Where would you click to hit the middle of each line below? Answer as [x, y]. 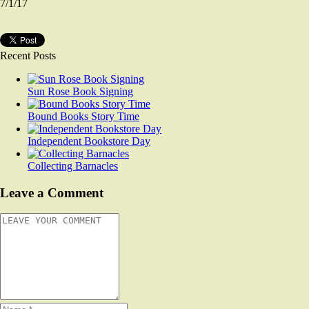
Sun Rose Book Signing [80, 91]
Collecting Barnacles [73, 166]
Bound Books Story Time [83, 116]
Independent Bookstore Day [89, 141]
